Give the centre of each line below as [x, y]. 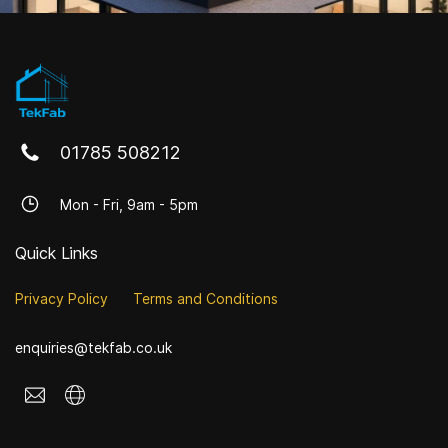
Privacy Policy [61, 299]
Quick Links [56, 253]
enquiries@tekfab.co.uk [93, 348]
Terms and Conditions [205, 299]
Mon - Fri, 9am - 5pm [129, 204]
